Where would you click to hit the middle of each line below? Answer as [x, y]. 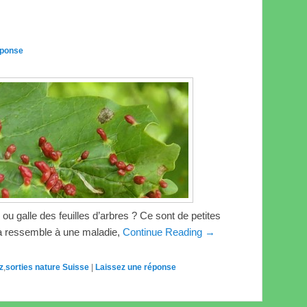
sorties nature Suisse [47, 268]
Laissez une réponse [136, 268]
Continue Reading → [169, 232]
